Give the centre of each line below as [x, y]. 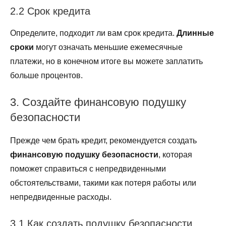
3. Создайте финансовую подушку [98, 102]
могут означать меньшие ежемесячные [108, 47]
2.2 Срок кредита [50, 11]
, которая [175, 154]
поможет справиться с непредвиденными [88, 168]
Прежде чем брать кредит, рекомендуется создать [103, 140]
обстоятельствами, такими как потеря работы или [103, 183]
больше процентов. [46, 76]
